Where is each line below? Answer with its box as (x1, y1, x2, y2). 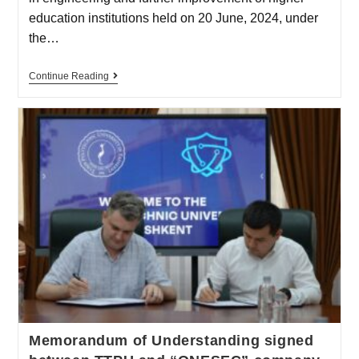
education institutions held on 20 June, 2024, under (28, 11, 318, 26)
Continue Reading (28, 71, 109, 83)
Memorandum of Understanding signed (28, 332, 314, 349)
